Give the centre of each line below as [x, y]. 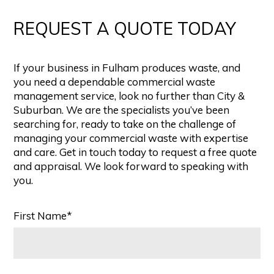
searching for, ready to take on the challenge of [125, 124]
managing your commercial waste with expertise [131, 138]
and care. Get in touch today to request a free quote [135, 152]
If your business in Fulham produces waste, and [127, 68]
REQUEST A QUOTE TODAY [125, 29]
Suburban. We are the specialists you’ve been [122, 110]
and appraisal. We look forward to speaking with [131, 166]
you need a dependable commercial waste [115, 82]
